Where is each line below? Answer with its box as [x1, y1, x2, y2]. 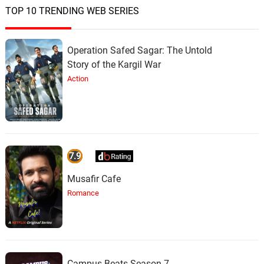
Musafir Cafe [67, 173, 121, 184]
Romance [67, 188, 99, 197]
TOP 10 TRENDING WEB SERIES [5, 5, 139, 16]
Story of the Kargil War [67, 58, 161, 70]
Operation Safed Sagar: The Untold [67, 44, 212, 56]
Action [67, 74, 88, 83]
